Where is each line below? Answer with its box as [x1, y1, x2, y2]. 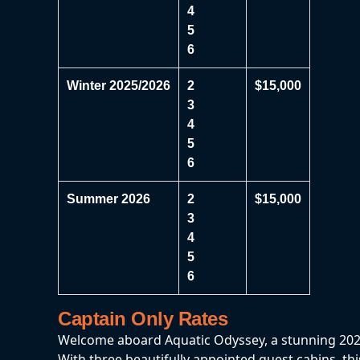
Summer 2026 [67, 191, 150, 206]
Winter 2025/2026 [67, 78, 170, 92]
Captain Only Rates [58, 307, 227, 329]
